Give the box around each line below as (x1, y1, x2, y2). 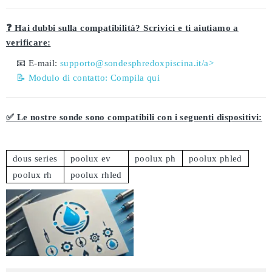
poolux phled (189, 154, 242, 163)
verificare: (6, 38, 51, 47)
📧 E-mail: (16, 58, 61, 68)
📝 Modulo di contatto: (16, 73, 110, 83)
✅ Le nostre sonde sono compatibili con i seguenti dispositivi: (6, 112, 262, 122)
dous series (13, 154, 58, 163)
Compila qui (110, 73, 160, 83)
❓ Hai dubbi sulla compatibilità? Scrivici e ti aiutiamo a (6, 23, 239, 33)
